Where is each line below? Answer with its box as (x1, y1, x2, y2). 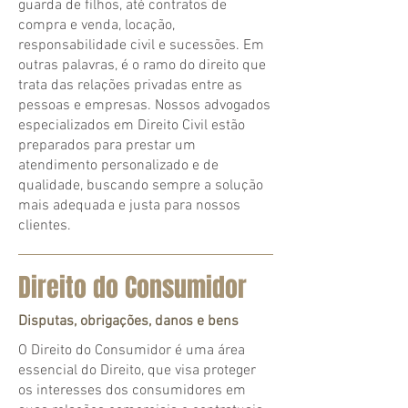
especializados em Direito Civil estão (18, 117, 245, 135)
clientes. (18, 217, 71, 235)
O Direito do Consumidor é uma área (18, 342, 245, 360)
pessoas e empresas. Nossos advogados (18, 97, 270, 115)
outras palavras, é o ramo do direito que (18, 56, 266, 75)
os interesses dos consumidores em (18, 382, 246, 400)
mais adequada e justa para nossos (18, 197, 240, 215)
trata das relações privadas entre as (18, 76, 242, 95)
